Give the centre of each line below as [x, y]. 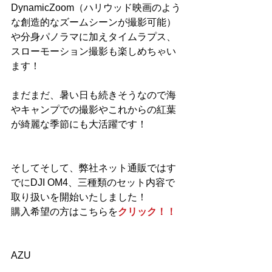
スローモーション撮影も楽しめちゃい [93, 51]
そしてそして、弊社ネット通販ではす [93, 168]
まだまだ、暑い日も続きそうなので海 [93, 95]
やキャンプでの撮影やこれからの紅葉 [93, 109]
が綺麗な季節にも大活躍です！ [79, 124]
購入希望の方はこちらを [64, 211]
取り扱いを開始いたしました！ [79, 197]
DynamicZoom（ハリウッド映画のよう [96, 7]
